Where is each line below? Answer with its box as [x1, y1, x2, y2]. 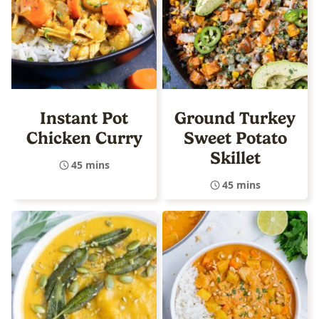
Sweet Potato [183, 127, 287, 148]
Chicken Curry [26, 127, 142, 148]
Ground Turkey [174, 108, 296, 128]
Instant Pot [40, 108, 128, 128]
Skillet [209, 147, 261, 168]
